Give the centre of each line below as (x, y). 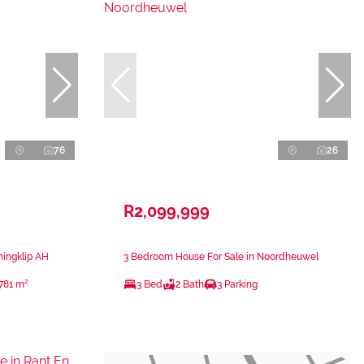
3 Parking (237, 285)
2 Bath (190, 285)
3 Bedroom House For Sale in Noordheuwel (221, 257)
